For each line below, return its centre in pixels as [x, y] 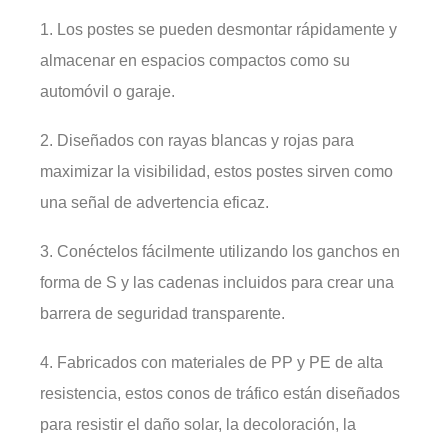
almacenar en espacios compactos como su [195, 60]
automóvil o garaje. [107, 91]
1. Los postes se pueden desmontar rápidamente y [218, 29]
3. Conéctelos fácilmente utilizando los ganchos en [220, 251]
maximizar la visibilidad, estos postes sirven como [216, 171]
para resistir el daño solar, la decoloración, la [198, 424]
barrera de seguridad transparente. [162, 313]
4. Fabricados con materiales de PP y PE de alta [211, 362]
